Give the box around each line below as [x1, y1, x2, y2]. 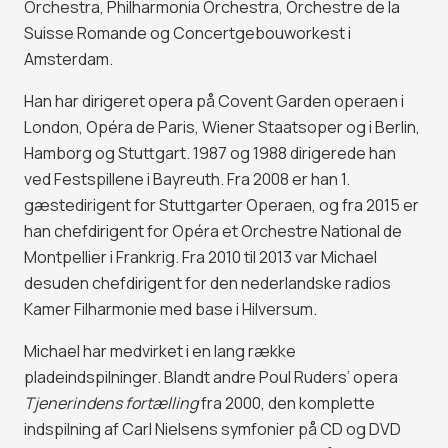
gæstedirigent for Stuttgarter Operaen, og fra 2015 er [24, 194, 419, 217]
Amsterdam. [24, 48, 113, 71]
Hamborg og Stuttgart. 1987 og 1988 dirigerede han [24, 142, 396, 165]
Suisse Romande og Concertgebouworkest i [24, 22, 351, 45]
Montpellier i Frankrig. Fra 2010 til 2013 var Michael [24, 246, 377, 269]
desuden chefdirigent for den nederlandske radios [24, 272, 391, 295]
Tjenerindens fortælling [24, 392, 198, 415]
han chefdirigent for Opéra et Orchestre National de [24, 220, 402, 243]
